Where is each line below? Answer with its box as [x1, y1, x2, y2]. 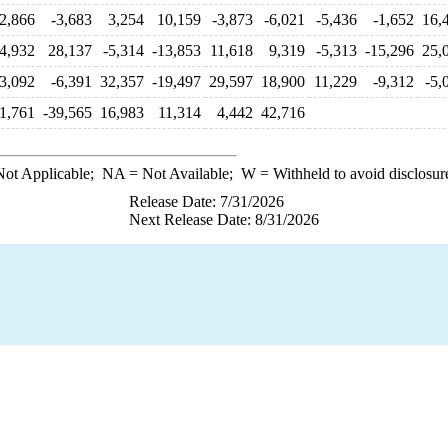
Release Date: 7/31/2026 [129, 193, 284, 210]
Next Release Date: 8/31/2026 [129, 211, 319, 228]
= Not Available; [124, 165, 241, 182]
